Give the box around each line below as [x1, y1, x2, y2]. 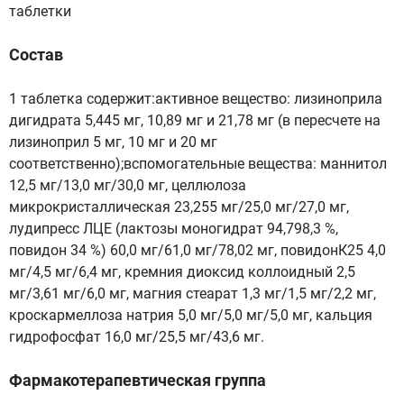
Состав [9, 45, 63, 64]
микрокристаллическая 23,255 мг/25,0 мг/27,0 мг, [9, 198, 349, 216]
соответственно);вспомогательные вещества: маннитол [9, 155, 387, 172]
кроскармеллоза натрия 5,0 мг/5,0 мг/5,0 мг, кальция [9, 307, 372, 324]
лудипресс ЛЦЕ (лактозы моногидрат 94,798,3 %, [9, 220, 338, 237]
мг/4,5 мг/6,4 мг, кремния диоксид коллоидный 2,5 [9, 263, 355, 280]
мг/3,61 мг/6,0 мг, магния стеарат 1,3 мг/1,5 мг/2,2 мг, [9, 285, 376, 302]
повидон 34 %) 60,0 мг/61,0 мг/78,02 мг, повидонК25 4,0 [9, 242, 386, 259]
